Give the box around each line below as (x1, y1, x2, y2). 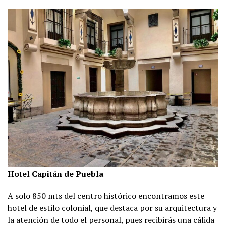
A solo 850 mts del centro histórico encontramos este (8, 190, 204, 201)
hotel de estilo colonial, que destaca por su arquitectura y (8, 202, 217, 213)
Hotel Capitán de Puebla (8, 167, 103, 179)
